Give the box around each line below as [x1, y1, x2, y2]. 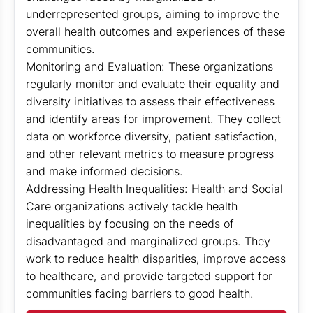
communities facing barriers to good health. [26, 286, 254, 300]
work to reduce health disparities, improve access [26, 252, 286, 265]
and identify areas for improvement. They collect [26, 112, 281, 126]
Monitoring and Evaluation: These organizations [26, 59, 273, 73]
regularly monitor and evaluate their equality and [26, 77, 279, 91]
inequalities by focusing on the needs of [26, 217, 234, 231]
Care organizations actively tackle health [26, 199, 238, 213]
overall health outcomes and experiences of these [26, 24, 285, 38]
